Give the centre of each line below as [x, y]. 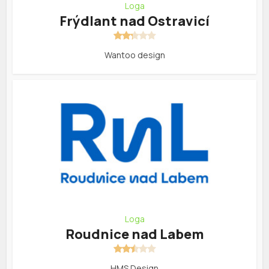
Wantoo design [134, 55]
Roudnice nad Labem [134, 234]
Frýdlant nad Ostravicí [134, 21]
